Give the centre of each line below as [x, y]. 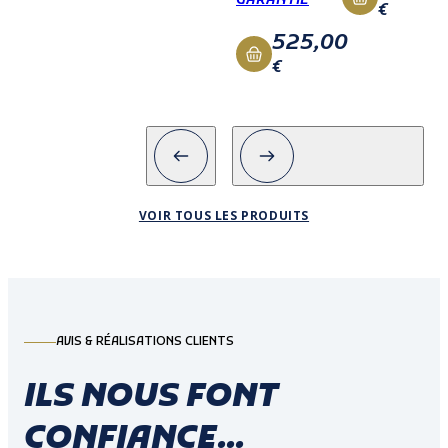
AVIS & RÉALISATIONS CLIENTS [145, 342]
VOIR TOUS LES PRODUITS [224, 216]
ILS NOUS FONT [151, 397]
